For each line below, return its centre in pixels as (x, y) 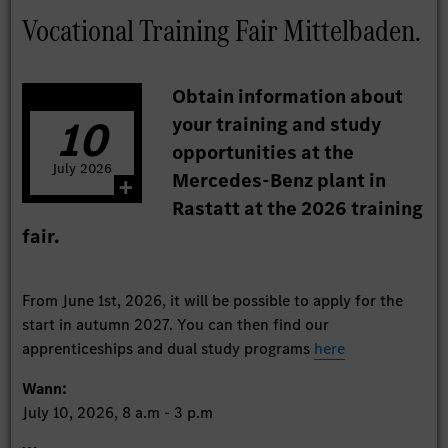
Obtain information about (288, 96)
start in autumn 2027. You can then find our (176, 324)
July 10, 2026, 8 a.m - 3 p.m (118, 412)
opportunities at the (263, 152)
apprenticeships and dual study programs (168, 348)
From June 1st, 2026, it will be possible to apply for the (213, 300)
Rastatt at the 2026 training (298, 208)
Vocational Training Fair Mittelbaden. (222, 30)
